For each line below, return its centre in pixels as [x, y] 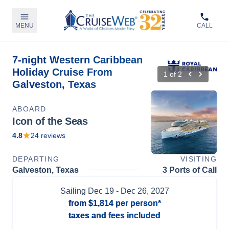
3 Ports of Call [190, 170]
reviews [52, 135]
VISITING [198, 159]
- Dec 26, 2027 [141, 191]
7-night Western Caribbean [77, 60]
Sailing [74, 191]
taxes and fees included [114, 215]
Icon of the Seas [50, 121]
